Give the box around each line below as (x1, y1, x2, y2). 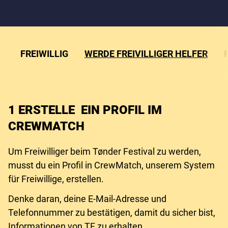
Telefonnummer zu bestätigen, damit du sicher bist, (8, 207, 215, 218)
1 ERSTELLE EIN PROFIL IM (8, 103, 162, 117)
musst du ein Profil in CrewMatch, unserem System (8, 160, 215, 170)
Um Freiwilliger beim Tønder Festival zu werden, (8, 146, 201, 157)
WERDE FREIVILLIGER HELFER (84, 48, 208, 59)
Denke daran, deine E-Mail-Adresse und (8, 193, 166, 204)
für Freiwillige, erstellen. (8, 174, 104, 184)
